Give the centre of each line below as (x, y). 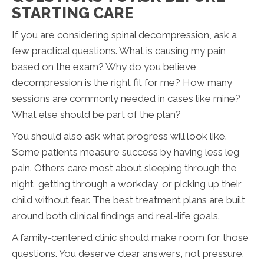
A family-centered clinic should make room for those (130, 237)
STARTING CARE (73, 13)
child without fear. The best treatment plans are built (128, 199)
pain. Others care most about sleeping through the (124, 168)
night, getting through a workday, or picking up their (127, 184)
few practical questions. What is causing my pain (119, 50)
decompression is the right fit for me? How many (122, 82)
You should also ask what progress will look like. (119, 136)
